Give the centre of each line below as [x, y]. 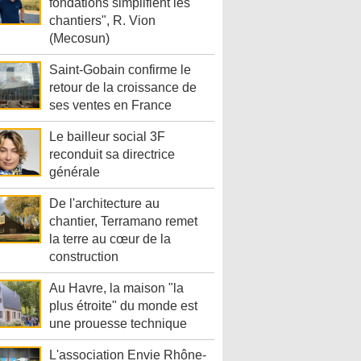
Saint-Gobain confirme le [120, 69]
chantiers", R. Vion [102, 20]
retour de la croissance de [123, 87]
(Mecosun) [79, 38]
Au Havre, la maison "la [116, 288]
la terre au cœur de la [110, 239]
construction [84, 256]
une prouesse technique [118, 323]
